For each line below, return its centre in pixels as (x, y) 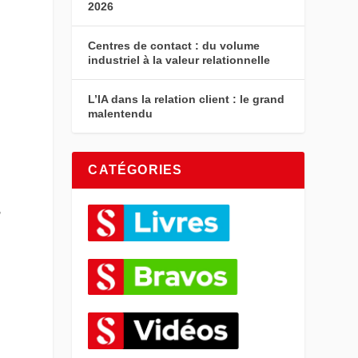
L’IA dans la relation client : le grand (187, 99)
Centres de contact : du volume (174, 45)
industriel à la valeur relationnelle (179, 60)
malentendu (121, 113)
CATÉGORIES (135, 169)
